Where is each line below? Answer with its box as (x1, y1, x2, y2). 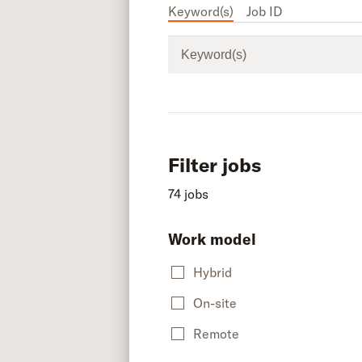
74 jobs (168, 186, 208, 202)
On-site (193, 294, 237, 311)
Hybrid (193, 263, 232, 280)
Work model (168, 229, 256, 249)
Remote (193, 325, 239, 342)
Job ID (246, 3, 282, 19)
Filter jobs (168, 153, 261, 177)
